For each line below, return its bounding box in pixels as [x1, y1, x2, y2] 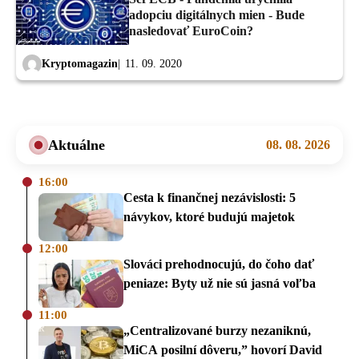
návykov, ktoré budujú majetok [123, 210, 295, 224]
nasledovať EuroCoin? [129, 23, 253, 38]
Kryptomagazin [42, 57, 118, 70]
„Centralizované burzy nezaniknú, [123, 323, 311, 337]
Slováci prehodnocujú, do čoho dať [123, 256, 314, 271]
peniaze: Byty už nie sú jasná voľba [123, 276, 316, 290]
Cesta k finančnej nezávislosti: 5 [123, 191, 296, 205]
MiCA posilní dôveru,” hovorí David [123, 342, 322, 357]
